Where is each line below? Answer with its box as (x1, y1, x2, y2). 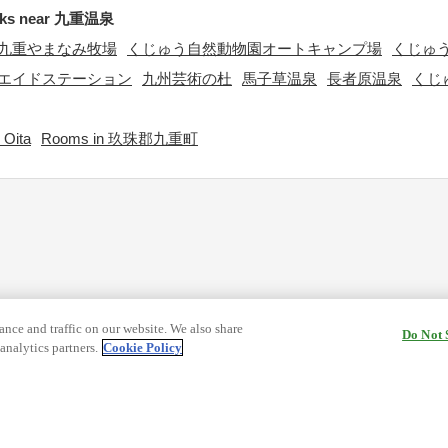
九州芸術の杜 (142, 70, 232, 87)
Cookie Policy (103, 340, 182, 355)
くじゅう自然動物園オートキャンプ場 (127, 40, 382, 57)
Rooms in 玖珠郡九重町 (41, 130, 198, 147)
